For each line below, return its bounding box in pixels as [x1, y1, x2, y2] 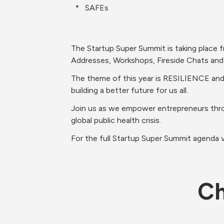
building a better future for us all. [71, 85, 190, 95]
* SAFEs [75, 3, 108, 12]
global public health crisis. [71, 115, 163, 125]
